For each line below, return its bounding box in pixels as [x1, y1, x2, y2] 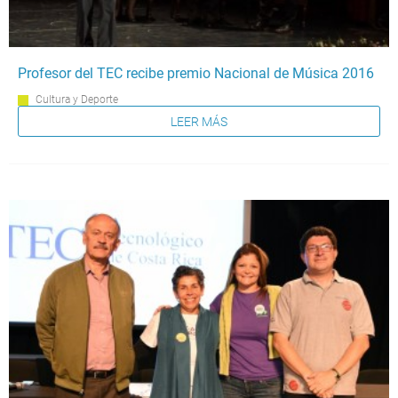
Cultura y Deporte [36, 93, 118, 107]
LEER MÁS [171, 114, 227, 129]
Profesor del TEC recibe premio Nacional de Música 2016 [18, 65, 374, 83]
